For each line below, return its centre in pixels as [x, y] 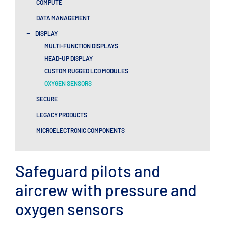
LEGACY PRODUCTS [62, 114]
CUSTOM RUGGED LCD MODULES [86, 71]
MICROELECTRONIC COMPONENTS [80, 130]
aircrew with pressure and [106, 190]
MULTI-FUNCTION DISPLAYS [81, 45]
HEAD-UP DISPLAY [68, 58]
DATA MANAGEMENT [63, 17]
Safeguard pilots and [88, 171]
